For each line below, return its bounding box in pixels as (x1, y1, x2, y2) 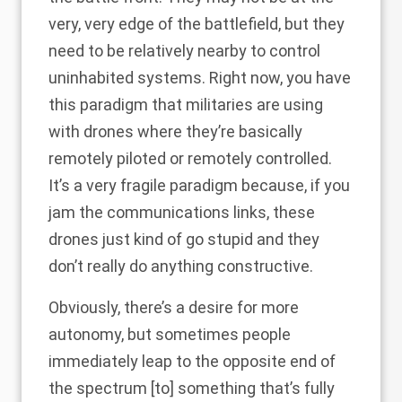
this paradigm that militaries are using (48, 95, 323, 114)
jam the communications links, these (48, 203, 315, 222)
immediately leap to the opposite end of (48, 352, 336, 371)
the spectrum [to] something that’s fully (48, 379, 335, 398)
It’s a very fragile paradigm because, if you (48, 176, 350, 195)
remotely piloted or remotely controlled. (48, 149, 332, 168)
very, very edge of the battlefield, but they (48, 14, 345, 33)
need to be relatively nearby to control (48, 41, 320, 60)
